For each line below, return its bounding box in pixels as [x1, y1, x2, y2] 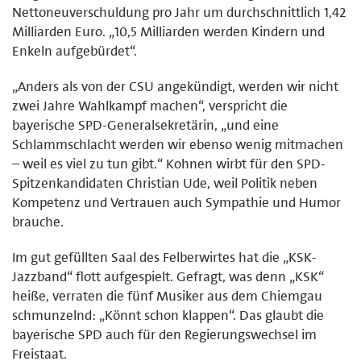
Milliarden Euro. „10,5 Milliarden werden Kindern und [12, 22, 325, 40]
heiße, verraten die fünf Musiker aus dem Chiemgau [12, 286, 322, 305]
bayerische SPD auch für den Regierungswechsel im [12, 325, 317, 343]
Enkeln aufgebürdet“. [12, 41, 137, 60]
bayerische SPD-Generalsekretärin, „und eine [12, 115, 279, 134]
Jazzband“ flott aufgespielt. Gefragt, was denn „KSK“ [12, 267, 324, 285]
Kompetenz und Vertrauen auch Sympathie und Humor [12, 193, 341, 211]
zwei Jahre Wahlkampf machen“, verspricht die [12, 96, 288, 114]
